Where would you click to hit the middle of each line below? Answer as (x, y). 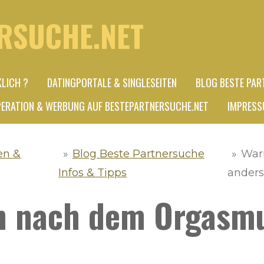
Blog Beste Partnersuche (138, 154)
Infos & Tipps (93, 173)
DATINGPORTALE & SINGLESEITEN (112, 82)
